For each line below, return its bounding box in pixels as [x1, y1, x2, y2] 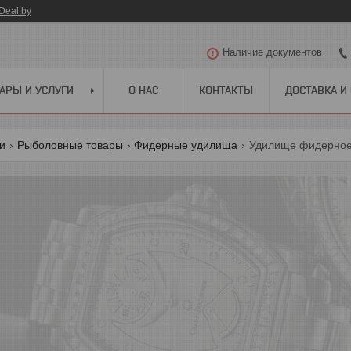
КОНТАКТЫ [199, 83, 253, 96]
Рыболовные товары [16, 138, 123, 151]
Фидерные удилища [134, 138, 238, 151]
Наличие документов [223, 46, 322, 59]
